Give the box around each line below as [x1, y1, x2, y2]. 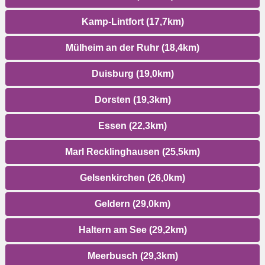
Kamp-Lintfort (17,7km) [81, 17, 184, 27]
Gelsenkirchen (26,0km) [80, 173, 185, 183]
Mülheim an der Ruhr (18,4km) [66, 43, 199, 53]
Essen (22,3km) [98, 121, 167, 131]
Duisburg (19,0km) [91, 69, 174, 79]
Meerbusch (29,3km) [87, 251, 178, 261]
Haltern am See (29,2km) [78, 225, 187, 235]
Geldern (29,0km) [95, 199, 170, 209]
